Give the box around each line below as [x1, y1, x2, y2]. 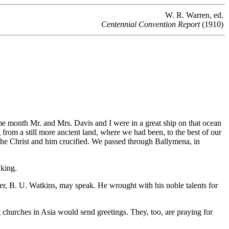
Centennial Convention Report [101, 20, 200, 29]
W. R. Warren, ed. [165, 11, 223, 19]
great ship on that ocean [145, 119, 221, 127]
